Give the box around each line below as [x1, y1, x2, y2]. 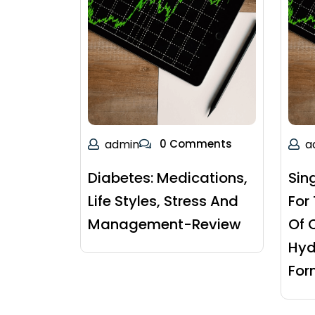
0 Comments [157, 136, 232, 152]
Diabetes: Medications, [88, 168, 247, 188]
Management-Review [88, 214, 241, 235]
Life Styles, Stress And [88, 191, 238, 212]
